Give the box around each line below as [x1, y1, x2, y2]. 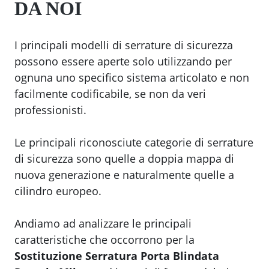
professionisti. [14, 103, 86, 118]
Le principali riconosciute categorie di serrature [14, 135, 253, 150]
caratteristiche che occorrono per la [14, 232, 195, 247]
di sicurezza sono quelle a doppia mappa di [14, 151, 234, 166]
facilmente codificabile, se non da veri [14, 86, 206, 101]
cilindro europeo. [14, 184, 101, 199]
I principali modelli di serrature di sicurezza [14, 38, 233, 53]
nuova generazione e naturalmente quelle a [14, 168, 234, 183]
